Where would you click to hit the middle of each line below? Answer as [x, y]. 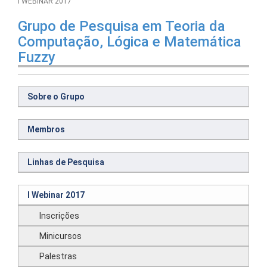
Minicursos [60, 236]
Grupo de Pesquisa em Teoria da [122, 26]
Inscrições [59, 216]
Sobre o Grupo [56, 97]
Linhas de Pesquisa [66, 162]
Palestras [58, 256]
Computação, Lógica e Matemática [130, 42]
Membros [46, 129]
